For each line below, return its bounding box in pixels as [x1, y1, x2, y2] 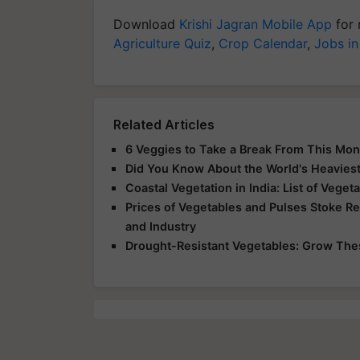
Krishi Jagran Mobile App [179, 16, 332, 32]
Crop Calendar [219, 35, 307, 51]
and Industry [125, 219, 196, 233]
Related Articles [113, 117, 215, 133]
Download [113, 16, 179, 32]
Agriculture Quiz [113, 35, 211, 51]
